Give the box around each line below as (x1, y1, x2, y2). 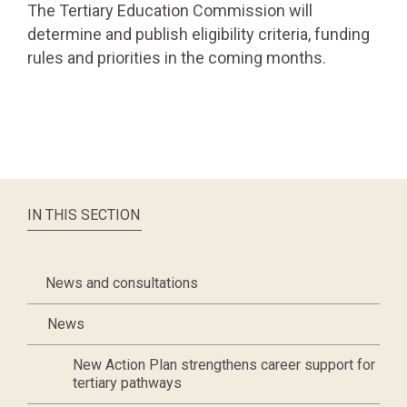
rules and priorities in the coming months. (27, 48, 326, 67)
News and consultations (45, 274, 198, 292)
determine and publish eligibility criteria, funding (27, 25, 370, 44)
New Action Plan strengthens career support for (73, 356, 375, 373)
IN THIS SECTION (27, 206, 140, 223)
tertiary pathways (73, 374, 182, 392)
